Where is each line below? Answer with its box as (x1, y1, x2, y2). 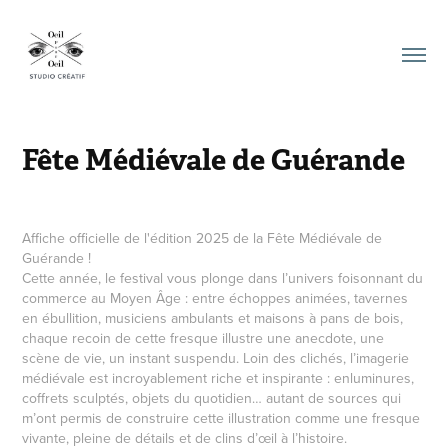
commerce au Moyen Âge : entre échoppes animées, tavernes (22, 287, 409, 308)
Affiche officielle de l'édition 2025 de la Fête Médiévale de (22, 227, 383, 248)
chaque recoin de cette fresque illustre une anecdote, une (22, 327, 385, 348)
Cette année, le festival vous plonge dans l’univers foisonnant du (22, 267, 424, 288)
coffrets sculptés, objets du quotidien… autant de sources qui (22, 387, 402, 408)
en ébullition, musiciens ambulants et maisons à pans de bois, (22, 307, 404, 328)
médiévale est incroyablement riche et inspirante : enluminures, (22, 367, 415, 388)
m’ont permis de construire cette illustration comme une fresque (22, 407, 421, 428)
